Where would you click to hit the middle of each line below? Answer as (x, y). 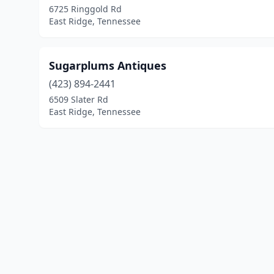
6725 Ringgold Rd (85, 9)
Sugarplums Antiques (108, 65)
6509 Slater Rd (79, 99)
